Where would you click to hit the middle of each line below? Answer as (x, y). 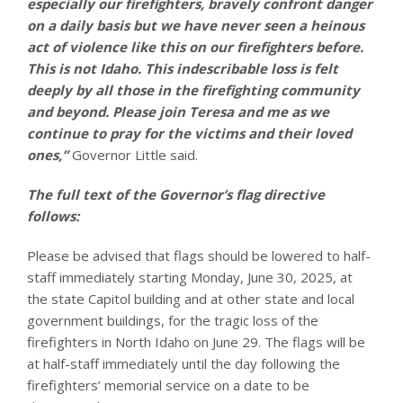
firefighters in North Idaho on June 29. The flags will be (196, 341)
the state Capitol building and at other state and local (191, 298)
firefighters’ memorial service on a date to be (168, 385)
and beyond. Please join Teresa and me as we (178, 111)
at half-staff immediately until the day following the (184, 363)
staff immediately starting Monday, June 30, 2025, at (190, 277)
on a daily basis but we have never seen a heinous (196, 25)
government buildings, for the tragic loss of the (173, 320)
